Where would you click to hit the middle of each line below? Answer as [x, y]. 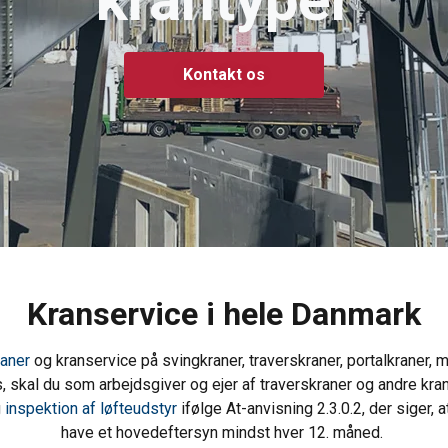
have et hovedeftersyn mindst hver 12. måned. [224, 432]
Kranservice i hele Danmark [224, 313]
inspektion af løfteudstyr [91, 408]
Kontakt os [224, 74]
